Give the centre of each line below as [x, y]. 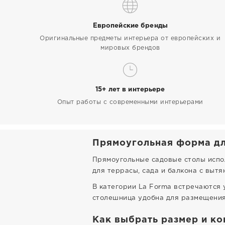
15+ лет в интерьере [130, 90]
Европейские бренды [130, 26]
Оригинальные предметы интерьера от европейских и [130, 38]
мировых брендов [130, 48]
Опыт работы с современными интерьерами [130, 102]
